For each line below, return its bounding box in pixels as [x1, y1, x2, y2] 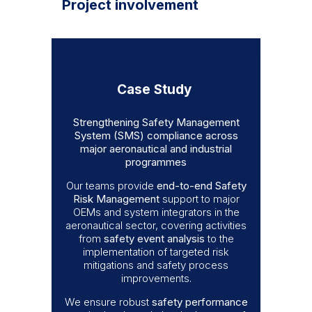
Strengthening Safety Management [72, 115, 240, 129]
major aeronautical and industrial [80, 141, 232, 155]
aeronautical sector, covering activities [65, 218, 247, 232]
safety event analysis [103, 231, 205, 245]
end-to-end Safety [156, 178, 247, 192]
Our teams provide [65, 178, 157, 192]
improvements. [120, 271, 192, 285]
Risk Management [72, 192, 159, 205]
